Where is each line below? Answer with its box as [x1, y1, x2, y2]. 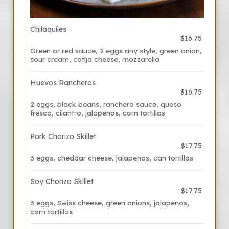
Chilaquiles [30, 25, 66, 34]
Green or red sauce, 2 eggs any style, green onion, [30, 46, 202, 55]
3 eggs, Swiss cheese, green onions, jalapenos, [30, 198, 189, 207]
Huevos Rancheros [30, 78, 96, 87]
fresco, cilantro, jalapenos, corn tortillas [30, 108, 165, 117]
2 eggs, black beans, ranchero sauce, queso [30, 100, 181, 108]
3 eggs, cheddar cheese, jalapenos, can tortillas [30, 153, 193, 162]
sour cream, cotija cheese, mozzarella [30, 55, 159, 63]
